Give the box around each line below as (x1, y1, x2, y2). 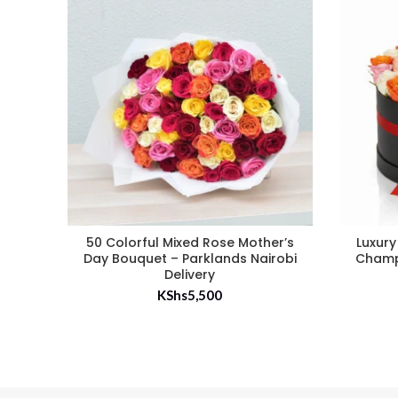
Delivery (164, 265, 216, 283)
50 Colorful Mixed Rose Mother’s (85, 233, 294, 251)
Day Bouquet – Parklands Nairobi (83, 249, 297, 267)
